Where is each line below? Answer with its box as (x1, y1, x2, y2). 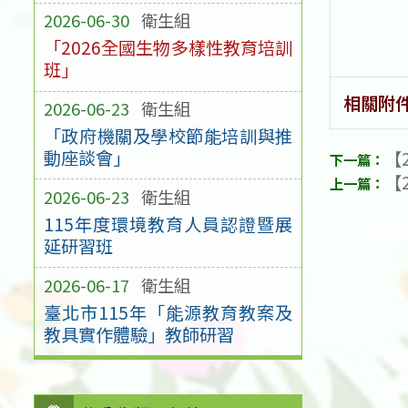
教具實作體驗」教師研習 (43, 321, 234, 347)
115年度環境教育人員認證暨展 (43, 210, 293, 237)
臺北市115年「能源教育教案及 (43, 299, 293, 325)
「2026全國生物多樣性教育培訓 (43, 35, 293, 61)
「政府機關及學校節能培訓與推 (43, 122, 293, 148)
